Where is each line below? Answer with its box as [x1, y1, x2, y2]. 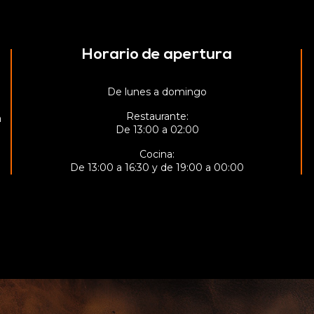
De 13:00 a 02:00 [115, 123, 199, 136]
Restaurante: [125, 109, 189, 123]
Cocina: [139, 147, 175, 161]
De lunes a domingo [107, 85, 207, 98]
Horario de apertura [82, 46, 232, 63]
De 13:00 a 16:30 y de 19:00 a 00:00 [70, 161, 244, 174]
